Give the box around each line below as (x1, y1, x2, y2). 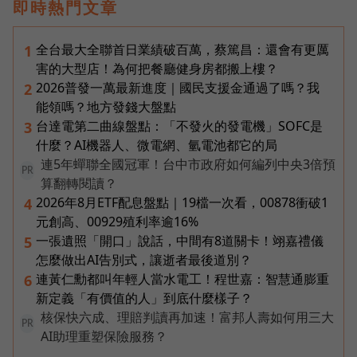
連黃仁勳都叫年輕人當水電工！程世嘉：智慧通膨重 (36, 270, 329, 288)
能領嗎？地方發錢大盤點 (36, 98, 176, 116)
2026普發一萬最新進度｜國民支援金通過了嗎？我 (36, 79, 320, 97)
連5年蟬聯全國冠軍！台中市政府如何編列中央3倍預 (41, 155, 335, 174)
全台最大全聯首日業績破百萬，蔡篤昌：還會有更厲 (36, 41, 329, 59)
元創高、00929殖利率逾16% (36, 213, 198, 231)
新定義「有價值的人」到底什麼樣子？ (36, 289, 253, 308)
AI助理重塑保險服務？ (41, 328, 167, 346)
